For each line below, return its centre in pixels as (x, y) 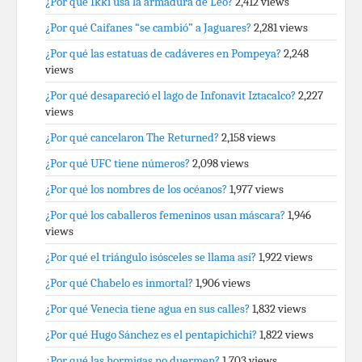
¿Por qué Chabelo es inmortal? (119, 283)
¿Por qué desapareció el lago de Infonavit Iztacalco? (170, 95)
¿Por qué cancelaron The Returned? (132, 137)
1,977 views (257, 189)
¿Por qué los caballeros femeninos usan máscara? (165, 215)
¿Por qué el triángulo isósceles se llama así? (151, 257)
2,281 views (281, 27)
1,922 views (286, 257)
